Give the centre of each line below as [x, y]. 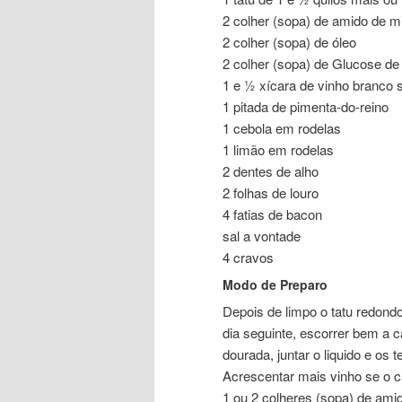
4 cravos [248, 258]
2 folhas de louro [271, 193]
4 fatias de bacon [272, 214]
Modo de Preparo [275, 285]
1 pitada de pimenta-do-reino [306, 107]
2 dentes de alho [271, 171]
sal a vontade [262, 236]
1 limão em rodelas [278, 150]
